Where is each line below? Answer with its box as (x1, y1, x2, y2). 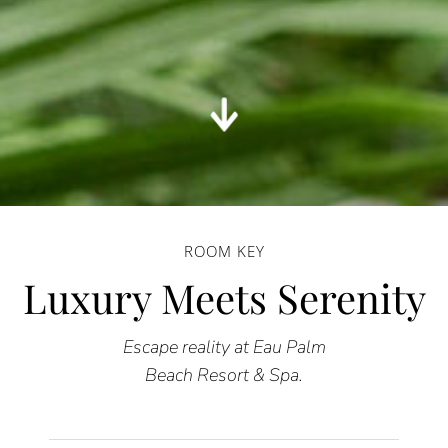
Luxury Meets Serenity (22, 270, 426, 324)
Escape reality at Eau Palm (122, 334, 326, 359)
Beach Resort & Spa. (145, 362, 303, 387)
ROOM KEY (183, 240, 265, 261)
